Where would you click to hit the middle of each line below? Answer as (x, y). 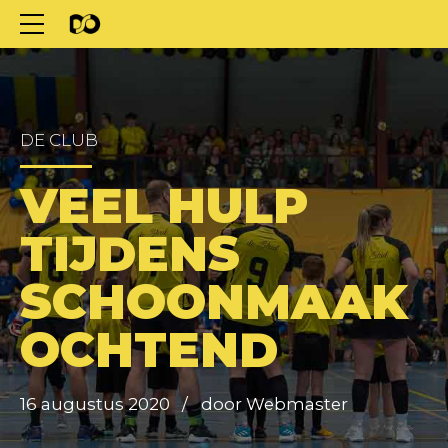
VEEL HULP (164, 206)
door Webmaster (274, 403)
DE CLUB (59, 140)
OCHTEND (149, 350)
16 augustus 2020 (95, 403)
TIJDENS (130, 254)
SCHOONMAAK (214, 302)
